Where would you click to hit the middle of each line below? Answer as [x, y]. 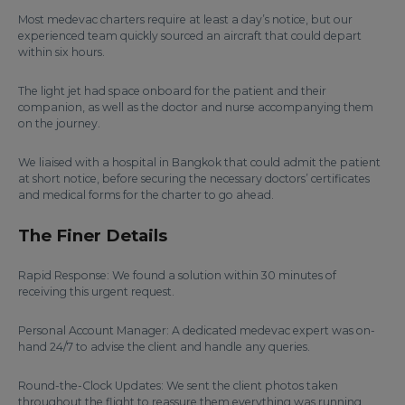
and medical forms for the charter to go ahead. [146, 195]
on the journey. [59, 123]
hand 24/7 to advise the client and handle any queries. [164, 347]
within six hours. [61, 52]
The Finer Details [93, 235]
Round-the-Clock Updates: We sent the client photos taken [178, 386]
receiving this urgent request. [96, 292]
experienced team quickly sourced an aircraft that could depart [190, 36]
